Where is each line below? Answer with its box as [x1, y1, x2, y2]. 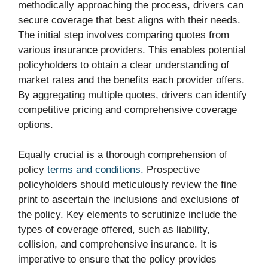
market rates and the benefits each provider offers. [18, 74, 245, 86]
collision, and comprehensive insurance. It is [18, 239, 217, 251]
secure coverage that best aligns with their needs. [18, 14, 240, 26]
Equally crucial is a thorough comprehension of [18, 149, 227, 161]
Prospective [147, 164, 200, 176]
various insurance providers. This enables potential [18, 44, 246, 56]
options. [18, 118, 53, 130]
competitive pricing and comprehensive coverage [18, 103, 237, 115]
